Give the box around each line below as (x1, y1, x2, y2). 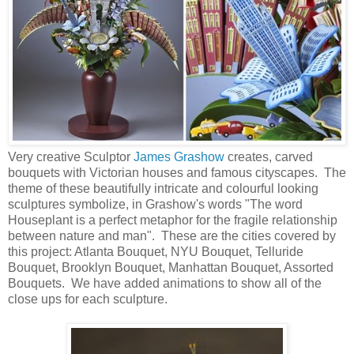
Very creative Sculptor (8, 149, 134, 164)
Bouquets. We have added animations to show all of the (8, 276, 322, 290)
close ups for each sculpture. (8, 292, 168, 306)
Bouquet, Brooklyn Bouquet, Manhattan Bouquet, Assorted (8, 260, 333, 274)
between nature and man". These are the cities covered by (8, 228, 336, 243)
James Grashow (134, 149, 224, 164)
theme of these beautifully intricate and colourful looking (8, 181, 318, 195)
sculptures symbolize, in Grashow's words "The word (8, 197, 303, 211)
